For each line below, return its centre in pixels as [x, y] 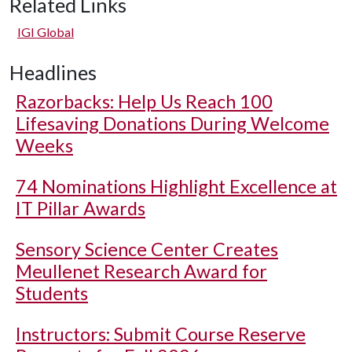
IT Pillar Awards [81, 208]
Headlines [53, 72]
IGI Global [46, 32]
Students [52, 293]
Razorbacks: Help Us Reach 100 [144, 101]
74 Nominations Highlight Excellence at [176, 186]
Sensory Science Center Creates [147, 249]
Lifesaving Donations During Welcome [172, 123]
